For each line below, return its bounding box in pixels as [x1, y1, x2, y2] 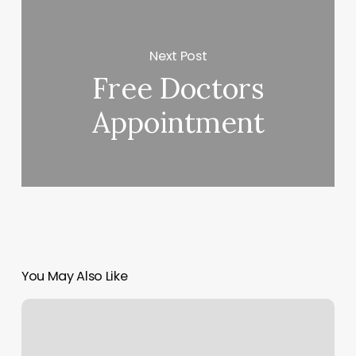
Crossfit [20, 300, 64, 316]
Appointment [91, 104, 265, 141]
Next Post [149, 46, 207, 65]
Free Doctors [91, 70, 265, 107]
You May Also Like [21, 267, 128, 286]
